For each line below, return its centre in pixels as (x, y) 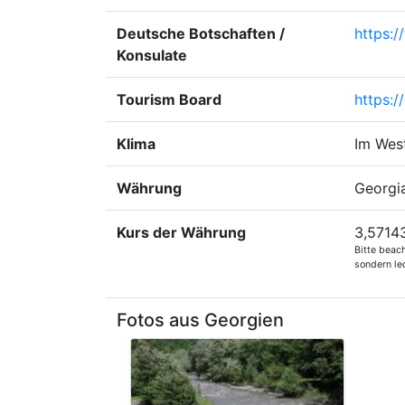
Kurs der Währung (181, 232)
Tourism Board (169, 99)
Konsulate (152, 55)
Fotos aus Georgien (200, 320)
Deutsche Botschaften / (201, 33)
